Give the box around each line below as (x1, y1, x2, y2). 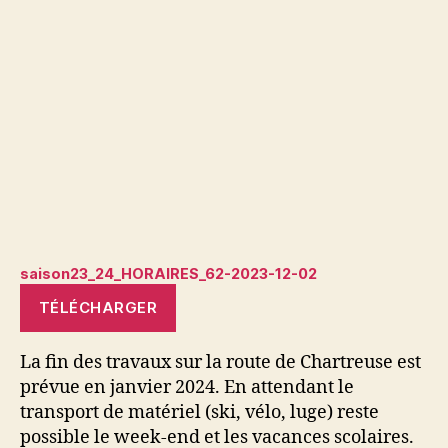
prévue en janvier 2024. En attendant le (20, 376, 354, 400)
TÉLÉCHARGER (38, 298, 158, 318)
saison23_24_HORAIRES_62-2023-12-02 (20, 265, 317, 283)
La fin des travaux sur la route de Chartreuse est (20, 351, 421, 375)
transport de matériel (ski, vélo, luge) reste (20, 401, 379, 425)
